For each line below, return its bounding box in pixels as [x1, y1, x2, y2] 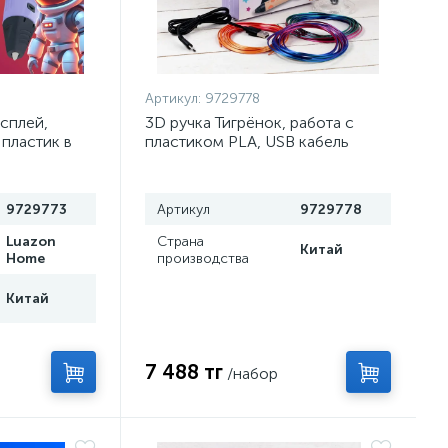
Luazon [5, 233, 56, 250]
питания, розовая [145, 151, 273, 170]
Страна [157, 233, 205, 250]
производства [157, 250, 250, 267]
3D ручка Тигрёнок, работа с [145, 113, 355, 132]
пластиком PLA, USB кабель [145, 132, 350, 151]
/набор [227, 364, 279, 383]
